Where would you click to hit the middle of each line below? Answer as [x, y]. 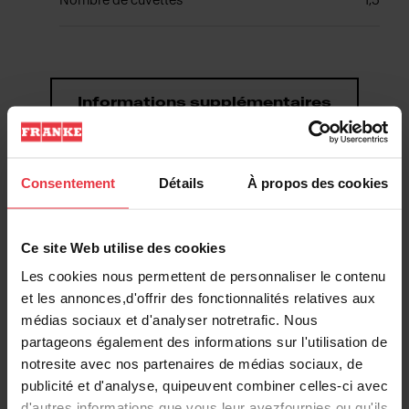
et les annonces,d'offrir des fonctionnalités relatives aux [198, 298]
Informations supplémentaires [204, 103]
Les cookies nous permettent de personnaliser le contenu [204, 276]
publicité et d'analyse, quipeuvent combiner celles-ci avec [204, 385]
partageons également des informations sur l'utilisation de [204, 341]
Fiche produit [79, 288]
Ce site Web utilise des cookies [123, 247]
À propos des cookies [318, 182]
